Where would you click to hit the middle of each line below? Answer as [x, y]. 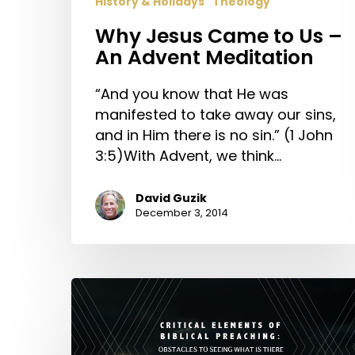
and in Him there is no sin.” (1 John [214, 135]
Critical [95, 288]
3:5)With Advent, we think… [188, 155]
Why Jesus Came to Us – [219, 36]
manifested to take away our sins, [216, 114]
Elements [103, 308]
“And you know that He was [192, 94]
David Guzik [171, 198]
